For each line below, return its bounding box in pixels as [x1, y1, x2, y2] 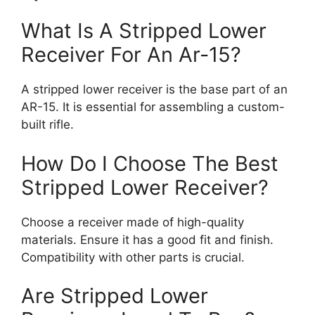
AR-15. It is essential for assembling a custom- [21, 100, 285, 115]
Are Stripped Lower [21, 283, 208, 309]
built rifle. [21, 117, 74, 132]
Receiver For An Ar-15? [21, 42, 241, 67]
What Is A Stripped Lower [21, 18, 266, 44]
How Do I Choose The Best [21, 150, 278, 176]
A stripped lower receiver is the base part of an [21, 82, 288, 97]
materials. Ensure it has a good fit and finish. [21, 232, 274, 247]
